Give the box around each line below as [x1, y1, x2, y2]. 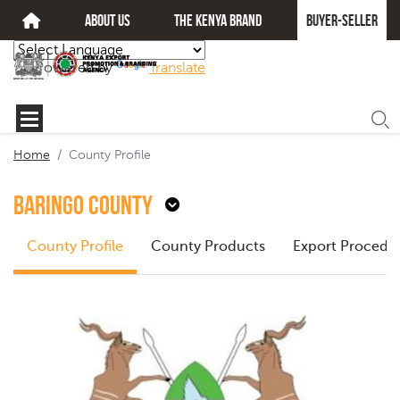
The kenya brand [174, 11, 262, 29]
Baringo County [13, 190, 153, 220]
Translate [149, 60, 205, 76]
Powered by [35, 60, 116, 76]
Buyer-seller [305, 11, 378, 29]
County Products [151, 238, 265, 254]
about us [84, 11, 130, 29]
